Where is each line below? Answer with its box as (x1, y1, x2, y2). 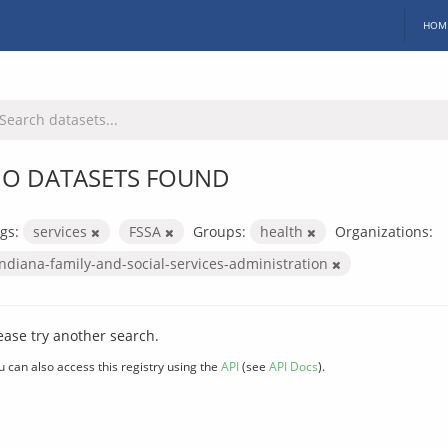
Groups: (193, 221, 246, 241)
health (260, 221, 307, 241)
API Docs (269, 357, 318, 374)
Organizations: (335, 221, 433, 241)
